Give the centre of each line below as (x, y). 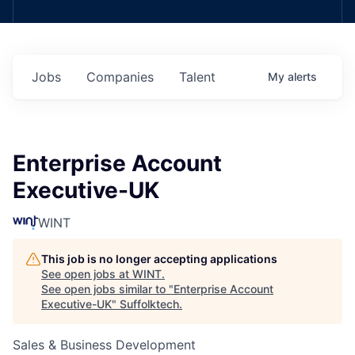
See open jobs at (87, 274)
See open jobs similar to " (107, 289)
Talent (197, 77)
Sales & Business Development (104, 345)
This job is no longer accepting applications (159, 259)
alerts (302, 76)
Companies (120, 77)
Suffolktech (149, 304)
